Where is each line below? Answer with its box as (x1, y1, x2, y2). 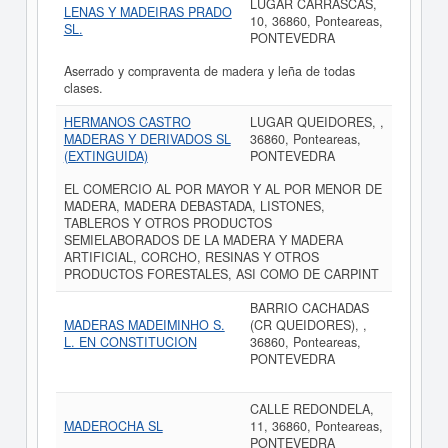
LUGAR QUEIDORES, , (249, 113, 384, 131)
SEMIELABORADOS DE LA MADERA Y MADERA (63, 231, 343, 249)
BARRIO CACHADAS (249, 299, 369, 317)
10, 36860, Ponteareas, (249, 12, 383, 30)
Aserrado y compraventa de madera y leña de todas (63, 62, 355, 80)
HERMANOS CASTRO (63, 113, 191, 131)
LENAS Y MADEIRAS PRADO (63, 3, 232, 21)
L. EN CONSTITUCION (63, 333, 197, 351)
